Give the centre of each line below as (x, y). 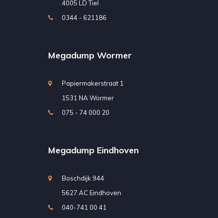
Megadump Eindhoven (93, 150)
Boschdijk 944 (83, 178)
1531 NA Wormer (88, 98)
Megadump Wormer (90, 55)
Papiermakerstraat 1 (92, 83)
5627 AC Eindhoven (91, 192)
